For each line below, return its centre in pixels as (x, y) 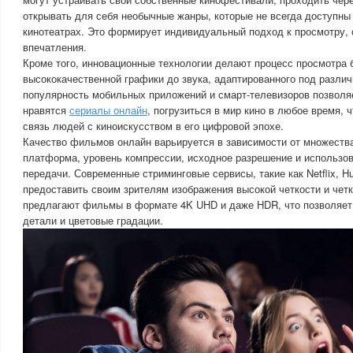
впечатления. (55, 47)
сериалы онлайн (108, 110)
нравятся (46, 110)
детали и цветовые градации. (93, 220)
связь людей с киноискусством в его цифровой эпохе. (153, 126)
